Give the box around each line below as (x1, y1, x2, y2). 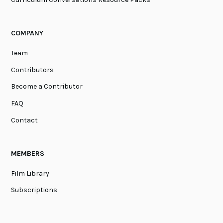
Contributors (11, 65, 54, 74)
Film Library (11, 169, 50, 178)
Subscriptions (11, 186, 58, 195)
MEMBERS (11, 149, 45, 158)
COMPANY (11, 29, 44, 38)
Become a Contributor (11, 82, 83, 91)
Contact (11, 115, 38, 124)
